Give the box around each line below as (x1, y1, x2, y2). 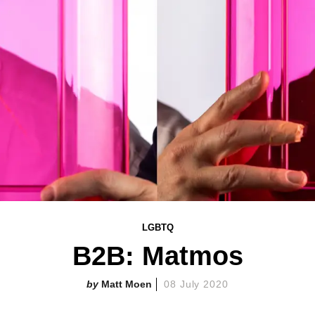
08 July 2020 (163, 278, 229, 290)
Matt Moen (101, 278, 152, 290)
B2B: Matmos (72, 241, 243, 271)
